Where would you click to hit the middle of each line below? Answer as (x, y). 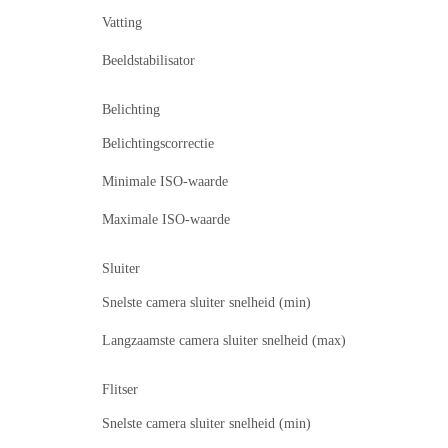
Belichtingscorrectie (158, 144)
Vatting (122, 23)
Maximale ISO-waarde (166, 220)
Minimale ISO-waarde (165, 182)
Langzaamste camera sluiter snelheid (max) (224, 341)
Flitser (120, 390)
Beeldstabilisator (148, 61)
